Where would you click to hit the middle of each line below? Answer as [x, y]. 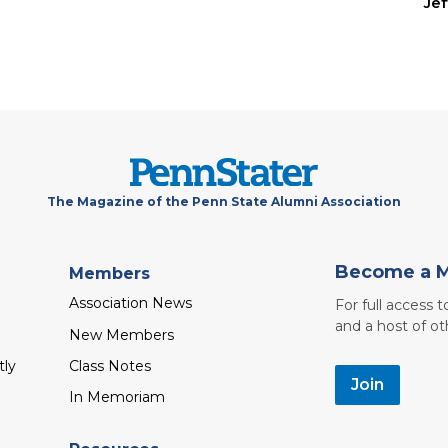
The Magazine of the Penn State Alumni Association [224, 201]
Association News [130, 303]
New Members [121, 334]
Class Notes [109, 365]
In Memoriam [116, 396]
